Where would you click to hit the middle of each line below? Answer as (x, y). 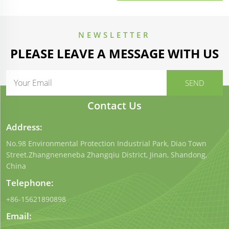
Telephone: (30, 183)
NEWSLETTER (114, 35)
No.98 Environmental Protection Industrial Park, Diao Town (106, 144)
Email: (19, 216)
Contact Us (114, 106)
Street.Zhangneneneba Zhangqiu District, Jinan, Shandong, (107, 155)
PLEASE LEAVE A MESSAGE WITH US (114, 54)
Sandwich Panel (152, 21)
